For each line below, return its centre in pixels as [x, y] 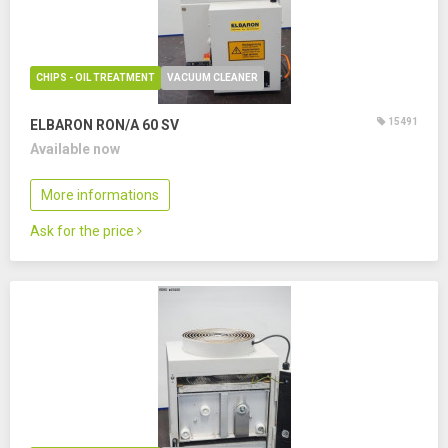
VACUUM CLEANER [212, 77]
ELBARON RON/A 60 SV [104, 125]
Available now [75, 149]
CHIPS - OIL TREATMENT [95, 77]
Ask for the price [83, 231]
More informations [100, 195]
